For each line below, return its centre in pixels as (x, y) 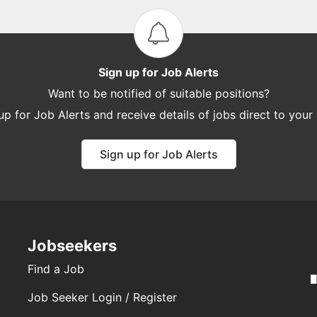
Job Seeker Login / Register (102, 297)
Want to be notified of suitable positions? (158, 93)
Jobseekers (72, 246)
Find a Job (56, 269)
